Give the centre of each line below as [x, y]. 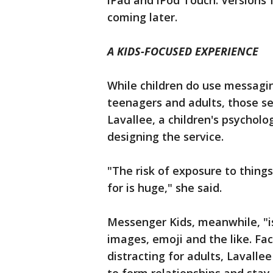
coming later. [142, 17]
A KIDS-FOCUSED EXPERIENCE [183, 51]
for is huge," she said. [165, 188]
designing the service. [165, 136]
